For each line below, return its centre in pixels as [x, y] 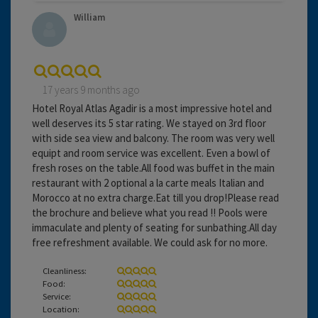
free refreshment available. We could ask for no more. [150, 242]
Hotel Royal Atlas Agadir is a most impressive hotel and [152, 108]
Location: [61, 308]
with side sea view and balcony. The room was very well [153, 138]
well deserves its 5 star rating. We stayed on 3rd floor [149, 123]
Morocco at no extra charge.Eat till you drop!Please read [155, 197]
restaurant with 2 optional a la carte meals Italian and [148, 182]
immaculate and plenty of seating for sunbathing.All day [154, 227]
